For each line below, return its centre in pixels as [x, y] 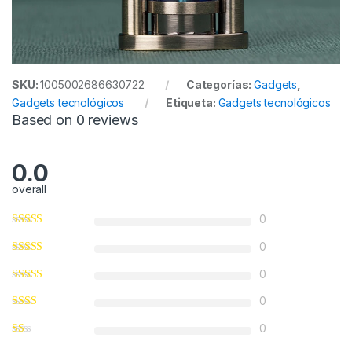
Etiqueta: [192, 103]
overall [29, 189]
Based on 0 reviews [75, 120]
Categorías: [220, 85]
